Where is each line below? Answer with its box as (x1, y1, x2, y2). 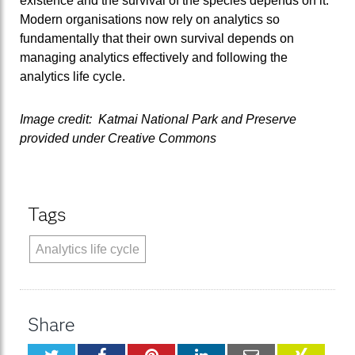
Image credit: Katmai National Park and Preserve (20, 112, 296, 126)
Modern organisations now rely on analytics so (20, 13, 280, 26)
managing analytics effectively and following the (20, 51, 288, 64)
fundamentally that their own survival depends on (20, 32, 294, 45)
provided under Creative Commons (20, 131, 216, 145)
